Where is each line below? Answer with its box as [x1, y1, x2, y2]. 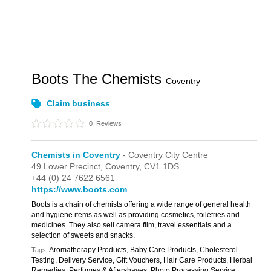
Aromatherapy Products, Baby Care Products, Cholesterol [49, 246, 238, 254]
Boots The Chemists [31, 71, 166, 87]
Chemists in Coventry [31, 150, 121, 160]
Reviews [94, 120, 122, 127]
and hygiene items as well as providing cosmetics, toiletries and [31, 211, 240, 219]
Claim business [47, 99, 111, 108]
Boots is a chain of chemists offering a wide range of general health [31, 200, 252, 209]
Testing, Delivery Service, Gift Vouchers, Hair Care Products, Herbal [31, 256, 253, 264]
